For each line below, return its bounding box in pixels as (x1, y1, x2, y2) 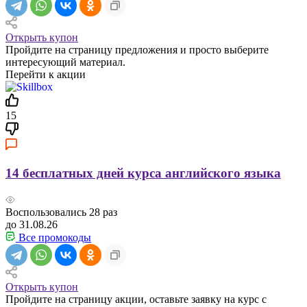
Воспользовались (5, 206, 89, 218)
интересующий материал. (5, 56, 125, 69)
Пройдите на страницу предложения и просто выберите (5, 44, 269, 56)
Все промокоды (16, 231, 91, 243)
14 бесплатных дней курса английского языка (5, 165, 281, 180)
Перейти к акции (5, 69, 86, 81)
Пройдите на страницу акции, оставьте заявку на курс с (5, 293, 267, 305)
